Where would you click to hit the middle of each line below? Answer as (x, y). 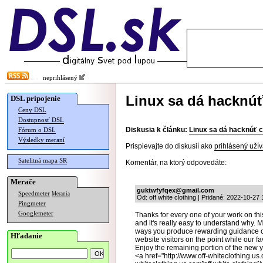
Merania (61, 194)
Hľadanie (26, 236)
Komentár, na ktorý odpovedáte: (176, 163)
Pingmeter (32, 203)
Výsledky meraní (41, 140)
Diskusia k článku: (156, 130)
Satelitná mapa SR (43, 161)
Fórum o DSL (37, 130)
